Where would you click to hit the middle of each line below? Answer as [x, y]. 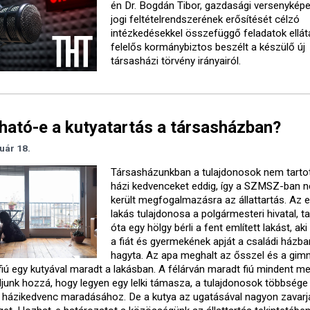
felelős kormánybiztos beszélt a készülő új [208, 47]
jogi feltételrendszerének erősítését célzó [206, 19]
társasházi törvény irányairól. [176, 61]
